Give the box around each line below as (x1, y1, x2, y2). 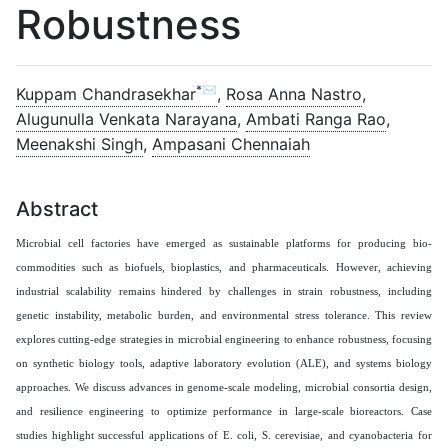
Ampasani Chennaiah (152, 133, 310, 154)
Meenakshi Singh (16, 133, 143, 154)
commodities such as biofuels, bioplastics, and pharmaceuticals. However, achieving (16, 260, 432, 273)
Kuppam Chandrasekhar (16, 83, 196, 104)
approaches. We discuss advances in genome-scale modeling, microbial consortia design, (16, 380, 432, 393)
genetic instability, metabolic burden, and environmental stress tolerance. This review (16, 308, 432, 321)
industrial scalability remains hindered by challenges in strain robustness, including (16, 284, 432, 297)
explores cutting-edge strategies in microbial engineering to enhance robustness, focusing (16, 332, 432, 345)
